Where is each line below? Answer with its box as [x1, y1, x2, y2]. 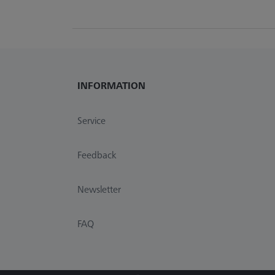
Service [77, 113, 106, 127]
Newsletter [77, 182, 121, 196]
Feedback [77, 147, 117, 161]
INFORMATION [77, 78, 145, 92]
